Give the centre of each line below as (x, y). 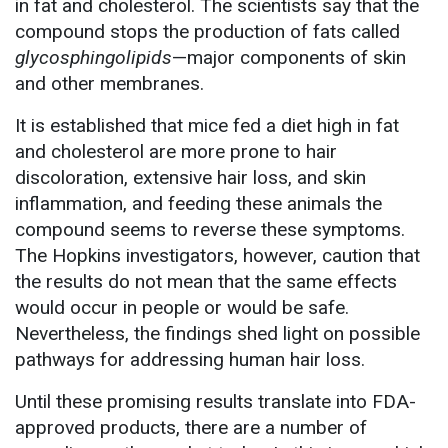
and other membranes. (109, 83)
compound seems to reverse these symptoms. (210, 229)
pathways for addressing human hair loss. (190, 359)
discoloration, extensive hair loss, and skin (190, 177)
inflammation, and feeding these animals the (198, 203)
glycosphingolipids (93, 57)
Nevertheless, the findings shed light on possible (217, 333)
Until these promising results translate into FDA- (215, 401)
